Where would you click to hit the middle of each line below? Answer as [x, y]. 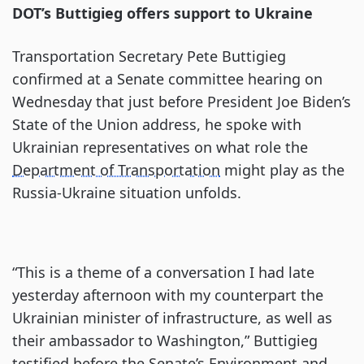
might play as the [282, 170]
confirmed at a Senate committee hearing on [167, 79]
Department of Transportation [116, 170]
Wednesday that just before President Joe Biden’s [182, 102]
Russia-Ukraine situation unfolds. [127, 193]
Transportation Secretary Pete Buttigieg [149, 56]
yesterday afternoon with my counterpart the [168, 295]
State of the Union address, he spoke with [157, 124]
